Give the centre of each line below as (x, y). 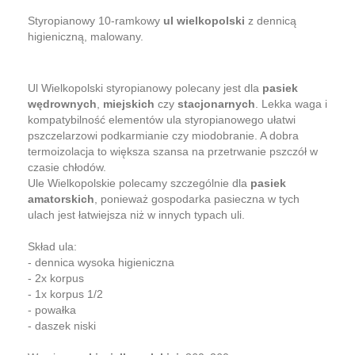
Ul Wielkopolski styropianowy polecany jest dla (145, 88)
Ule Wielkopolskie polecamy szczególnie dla (139, 183)
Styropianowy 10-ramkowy (95, 20)
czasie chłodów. (67, 167)
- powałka (52, 309)
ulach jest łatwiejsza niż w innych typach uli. (136, 214)
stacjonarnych (216, 103)
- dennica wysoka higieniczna (101, 262)
